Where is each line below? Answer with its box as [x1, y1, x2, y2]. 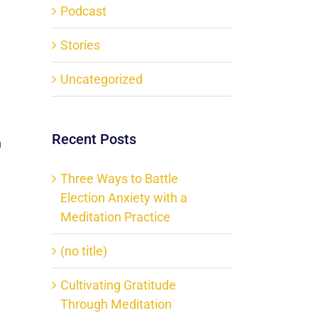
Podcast [60, 4, 106, 19]
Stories [60, 38, 100, 53]
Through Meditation [60, 296, 172, 312]
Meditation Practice [60, 209, 170, 224]
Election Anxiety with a [60, 190, 187, 205]
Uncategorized [60, 72, 143, 87]
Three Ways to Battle [60, 170, 178, 186]
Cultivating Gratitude [60, 277, 176, 292]
